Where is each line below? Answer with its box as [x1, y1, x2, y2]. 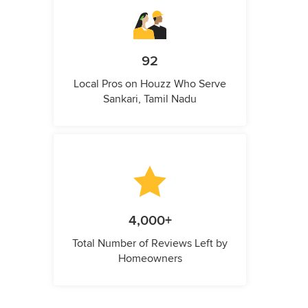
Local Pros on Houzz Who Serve [74, 77, 226, 91]
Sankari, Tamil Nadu [103, 92, 197, 107]
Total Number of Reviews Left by [72, 236, 228, 251]
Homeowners [118, 252, 182, 266]
